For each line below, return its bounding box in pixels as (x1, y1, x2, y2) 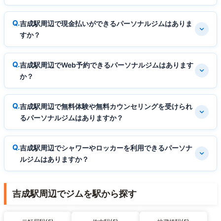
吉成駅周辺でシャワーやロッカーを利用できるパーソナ (20, 143, 192, 152)
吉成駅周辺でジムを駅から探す (12, 188, 137, 199)
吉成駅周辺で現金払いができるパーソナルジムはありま (20, 19, 192, 28)
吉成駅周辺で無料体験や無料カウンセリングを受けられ (20, 102, 192, 110)
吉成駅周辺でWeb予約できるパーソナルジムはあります (20, 60, 193, 69)
